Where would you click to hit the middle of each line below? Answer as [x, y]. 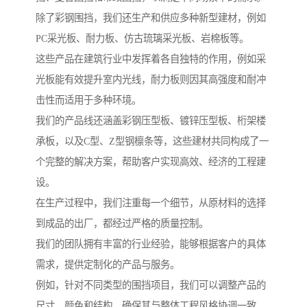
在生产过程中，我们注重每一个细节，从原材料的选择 [151, 202]
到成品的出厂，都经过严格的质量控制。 [122, 223]
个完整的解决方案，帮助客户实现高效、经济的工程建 [151, 161]
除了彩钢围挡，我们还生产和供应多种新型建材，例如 [151, 17]
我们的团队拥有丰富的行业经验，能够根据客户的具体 [151, 244]
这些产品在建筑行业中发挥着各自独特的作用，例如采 [151, 59]
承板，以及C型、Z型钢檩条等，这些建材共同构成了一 [152, 141]
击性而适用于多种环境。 [88, 100]
